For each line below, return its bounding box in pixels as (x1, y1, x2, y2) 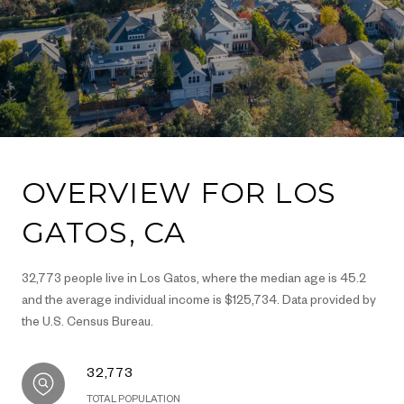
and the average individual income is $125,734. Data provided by (22, 291, 376, 307)
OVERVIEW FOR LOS (22, 175, 336, 210)
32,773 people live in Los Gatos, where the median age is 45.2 (22, 270, 366, 285)
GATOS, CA (22, 215, 186, 250)
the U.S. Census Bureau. (22, 313, 153, 328)
